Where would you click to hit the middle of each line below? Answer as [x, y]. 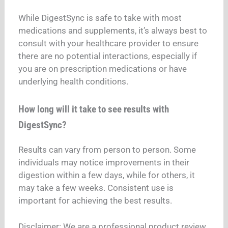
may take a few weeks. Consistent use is [96, 188]
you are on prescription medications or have [103, 69]
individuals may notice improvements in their [104, 162]
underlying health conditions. [74, 82]
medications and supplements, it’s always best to [113, 31]
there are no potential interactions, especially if [108, 56]
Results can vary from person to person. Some [107, 149]
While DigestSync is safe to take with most [100, 18]
